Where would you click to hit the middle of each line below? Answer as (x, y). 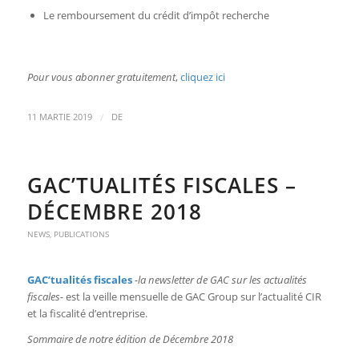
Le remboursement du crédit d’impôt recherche (156, 16)
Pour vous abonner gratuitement (101, 77)
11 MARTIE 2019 (59, 117)
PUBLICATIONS (81, 234)
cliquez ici (202, 77)
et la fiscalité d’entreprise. (87, 313)
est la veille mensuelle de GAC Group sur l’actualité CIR (192, 296)
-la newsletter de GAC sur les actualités (220, 279)
